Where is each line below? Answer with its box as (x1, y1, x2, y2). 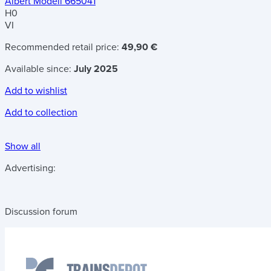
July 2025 (74, 63, 118, 76)
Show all (5, 140, 41, 153)
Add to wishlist (5, 85, 67, 97)
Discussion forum (5, 206, 77, 218)
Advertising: (5, 162, 56, 175)
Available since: (5, 63, 74, 76)
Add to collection (5, 106, 77, 119)
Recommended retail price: (5, 41, 122, 54)
